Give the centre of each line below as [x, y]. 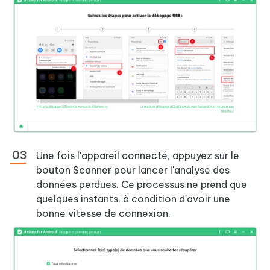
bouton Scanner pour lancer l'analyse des [133, 170]
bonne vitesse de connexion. [103, 213]
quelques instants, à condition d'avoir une [133, 199]
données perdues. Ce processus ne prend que [142, 184]
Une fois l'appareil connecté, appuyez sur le [138, 155]
